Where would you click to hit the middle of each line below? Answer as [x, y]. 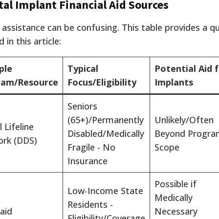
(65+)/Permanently [106, 120]
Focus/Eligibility [102, 82]
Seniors [82, 106]
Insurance [88, 161]
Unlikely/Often [184, 120]
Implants [174, 82]
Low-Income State [105, 191]
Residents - [90, 205]
